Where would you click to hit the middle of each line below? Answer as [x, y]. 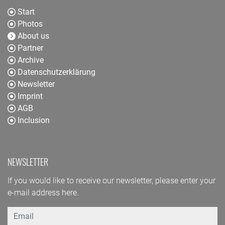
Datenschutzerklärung [57, 72]
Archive [31, 60]
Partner [30, 48]
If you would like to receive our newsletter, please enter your [111, 180]
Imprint [30, 96]
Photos [30, 24]
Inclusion [34, 120]
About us [33, 36]
